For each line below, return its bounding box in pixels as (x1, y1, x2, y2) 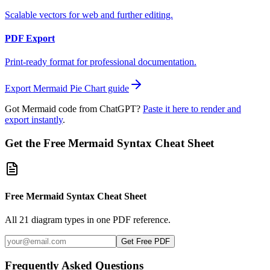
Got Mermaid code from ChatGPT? (5, 104, 140, 115)
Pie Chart (70, 83, 105, 94)
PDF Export (5, 33, 55, 44)
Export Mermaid (5, 83, 70, 94)
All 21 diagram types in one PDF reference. (5, 215, 171, 225)
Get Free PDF (121, 237, 170, 246)
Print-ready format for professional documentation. (5, 57, 196, 67)
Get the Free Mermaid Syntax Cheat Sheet (5, 137, 214, 150)
